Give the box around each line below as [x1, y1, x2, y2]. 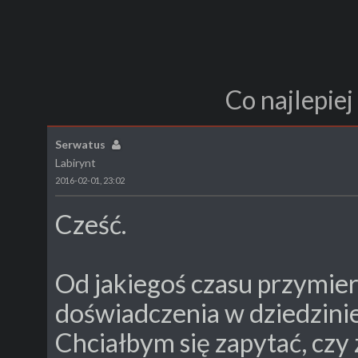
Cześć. [55, 209, 126, 241]
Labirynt [55, 155, 96, 169]
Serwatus [55, 137, 105, 151]
